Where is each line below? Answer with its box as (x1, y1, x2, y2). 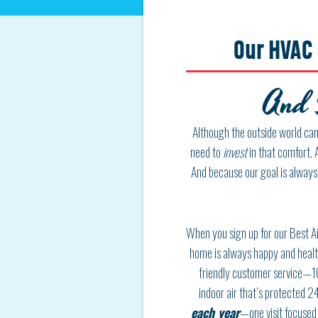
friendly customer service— (199, 263, 312, 282)
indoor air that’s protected (198, 283, 307, 302)
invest (223, 143, 247, 161)
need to (190, 143, 223, 161)
